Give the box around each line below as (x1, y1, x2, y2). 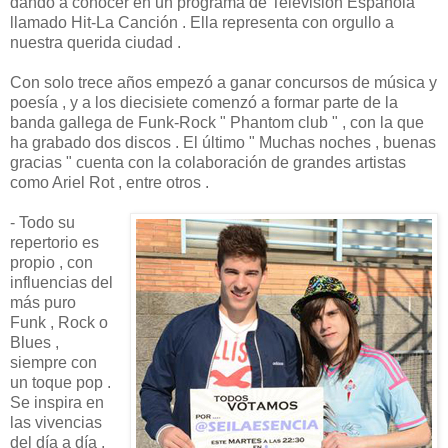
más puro (10, 293, 76, 311)
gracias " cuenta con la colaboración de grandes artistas (10, 153, 406, 171)
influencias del (10, 273, 113, 291)
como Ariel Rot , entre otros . (10, 173, 209, 191)
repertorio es (10, 233, 99, 251)
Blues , (10, 333, 59, 351)
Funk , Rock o (10, 313, 108, 331)
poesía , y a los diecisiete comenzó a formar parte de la (10, 93, 398, 111)
